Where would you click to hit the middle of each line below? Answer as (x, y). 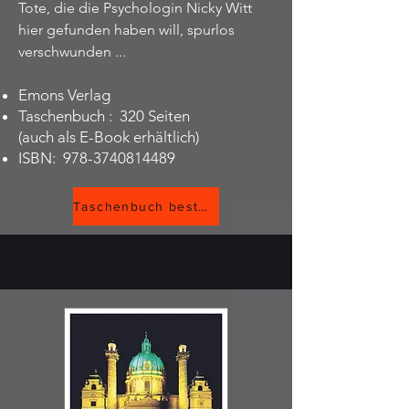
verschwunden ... (72, 52)
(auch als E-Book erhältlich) (109, 137)
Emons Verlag (64, 95)
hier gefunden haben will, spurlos (126, 30)
